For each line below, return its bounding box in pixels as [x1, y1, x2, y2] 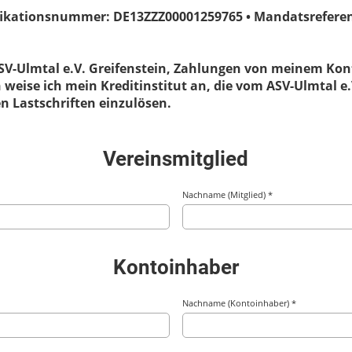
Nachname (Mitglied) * [182, 189, 273, 200]
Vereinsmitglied [103, 147, 249, 170]
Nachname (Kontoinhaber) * [182, 297, 296, 309]
